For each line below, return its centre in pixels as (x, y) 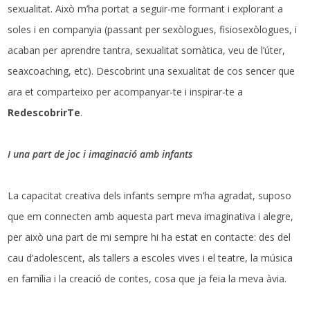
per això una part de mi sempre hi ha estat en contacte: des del (149, 237)
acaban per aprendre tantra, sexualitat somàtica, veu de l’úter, (147, 51)
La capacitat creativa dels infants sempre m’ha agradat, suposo (150, 196)
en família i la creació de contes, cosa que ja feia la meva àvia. (147, 279)
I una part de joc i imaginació (73, 154)
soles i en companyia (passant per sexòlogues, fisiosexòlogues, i (153, 30)
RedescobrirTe (44, 113)
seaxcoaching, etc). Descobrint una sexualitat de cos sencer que (152, 71)
